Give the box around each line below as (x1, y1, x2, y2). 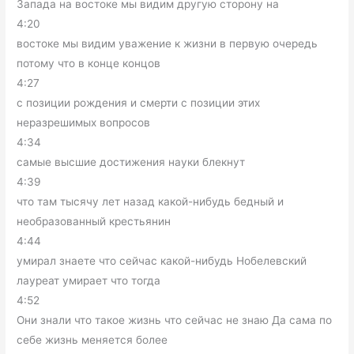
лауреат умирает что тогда (17, 274, 161, 288)
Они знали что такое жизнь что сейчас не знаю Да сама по (17, 314, 333, 327)
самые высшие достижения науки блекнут (17, 156, 246, 169)
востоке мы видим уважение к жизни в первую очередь (17, 37, 318, 51)
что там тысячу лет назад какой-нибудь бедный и (17, 195, 284, 209)
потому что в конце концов (17, 57, 161, 70)
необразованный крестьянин (17, 215, 171, 228)
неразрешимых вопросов (17, 116, 151, 130)
